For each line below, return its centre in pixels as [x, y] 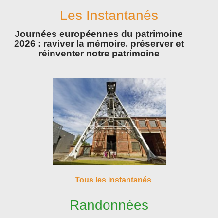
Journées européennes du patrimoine [99, 34]
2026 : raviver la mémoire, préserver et [99, 44]
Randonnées [109, 205]
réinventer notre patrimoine [99, 53]
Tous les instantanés [113, 180]
